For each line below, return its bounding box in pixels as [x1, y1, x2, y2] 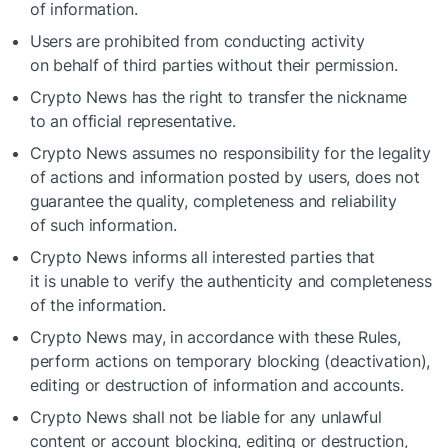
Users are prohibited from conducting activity [30, 31, 365, 51]
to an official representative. [30, 111, 236, 131]
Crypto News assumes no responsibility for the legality [30, 143, 431, 163]
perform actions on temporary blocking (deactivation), [30, 351, 431, 371]
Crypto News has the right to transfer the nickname [30, 87, 408, 107]
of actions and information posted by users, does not [30, 167, 420, 187]
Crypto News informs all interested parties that [30, 247, 375, 267]
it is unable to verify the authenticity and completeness [30, 271, 432, 291]
